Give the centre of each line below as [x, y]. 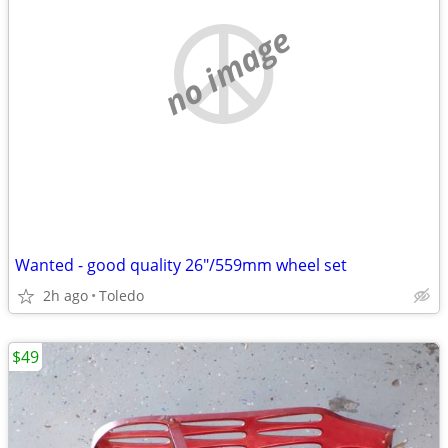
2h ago [65, 295]
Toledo [121, 295]
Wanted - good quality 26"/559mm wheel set [181, 265]
